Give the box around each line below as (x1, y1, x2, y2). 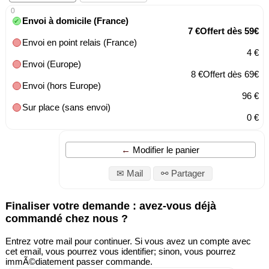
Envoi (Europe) (22, 58, 83, 69)
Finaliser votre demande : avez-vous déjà (5, 200, 216, 213)
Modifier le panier (133, 144, 200, 155)
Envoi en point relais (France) (22, 37, 139, 47)
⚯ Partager (160, 168, 205, 178)
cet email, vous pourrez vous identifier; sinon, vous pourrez (5, 246, 236, 256)
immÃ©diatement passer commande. (5, 256, 153, 267)
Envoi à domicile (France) (22, 15, 131, 26)
